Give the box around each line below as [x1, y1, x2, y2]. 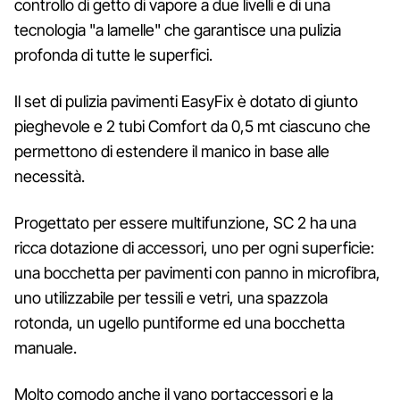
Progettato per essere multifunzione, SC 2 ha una [14, 212, 356, 232]
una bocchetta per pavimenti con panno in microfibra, [14, 262, 380, 282]
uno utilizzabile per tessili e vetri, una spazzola [14, 287, 328, 307]
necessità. [14, 166, 85, 186]
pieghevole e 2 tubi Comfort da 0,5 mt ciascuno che [14, 116, 371, 136]
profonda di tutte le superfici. [14, 45, 212, 64]
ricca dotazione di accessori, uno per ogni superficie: [14, 237, 374, 257]
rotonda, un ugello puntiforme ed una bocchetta [14, 312, 345, 332]
